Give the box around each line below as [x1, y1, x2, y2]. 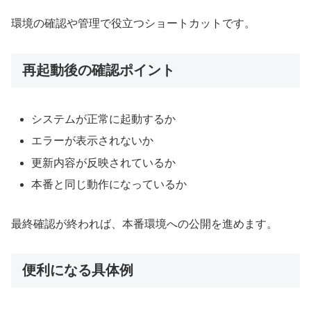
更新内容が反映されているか [31, 156, 176, 169]
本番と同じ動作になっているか [31, 178, 187, 190]
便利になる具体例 [22, 262, 133, 278]
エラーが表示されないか [31, 135, 154, 147]
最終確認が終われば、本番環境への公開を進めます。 [11, 217, 278, 230]
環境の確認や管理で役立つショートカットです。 [11, 17, 255, 30]
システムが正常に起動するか [31, 113, 176, 126]
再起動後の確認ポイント [22, 62, 175, 78]
